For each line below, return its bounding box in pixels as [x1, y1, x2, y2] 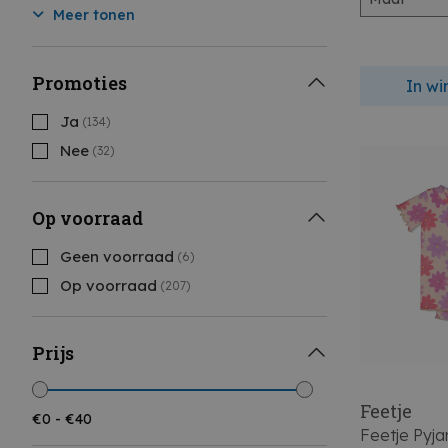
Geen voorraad [60, 247, 174, 266]
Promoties [32, 71, 127, 95]
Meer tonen [49, 6, 135, 24]
